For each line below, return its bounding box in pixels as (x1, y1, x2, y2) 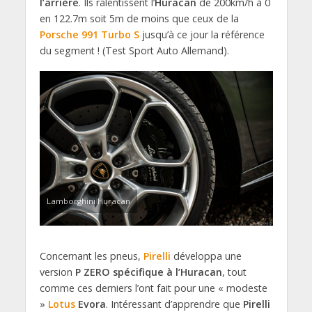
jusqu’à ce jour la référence (139, 27, 265, 41)
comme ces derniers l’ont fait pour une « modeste (39, 281, 267, 295)
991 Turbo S (81, 27, 139, 41)
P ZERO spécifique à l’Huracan (75, 265, 222, 279)
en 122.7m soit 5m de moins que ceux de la (39, 11, 239, 25)
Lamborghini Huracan (46, 196, 130, 207)
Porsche (39, 27, 79, 41)
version (39, 265, 75, 279)
